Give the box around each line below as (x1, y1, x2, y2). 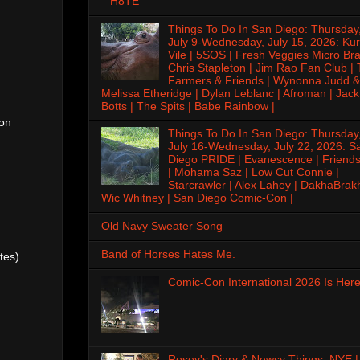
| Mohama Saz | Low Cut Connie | (167, 166, 339, 179)
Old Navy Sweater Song (101, 219, 223, 233)
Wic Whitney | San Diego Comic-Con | (101, 191, 293, 205)
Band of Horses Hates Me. (101, 247, 235, 260)
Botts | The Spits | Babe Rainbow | (101, 99, 275, 112)
